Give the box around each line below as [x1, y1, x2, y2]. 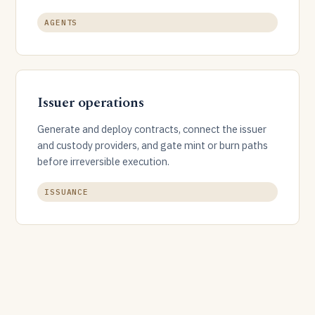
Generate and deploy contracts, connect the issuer [37, 122, 266, 136]
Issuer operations [37, 92, 144, 113]
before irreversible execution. [37, 155, 169, 168]
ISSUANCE [44, 187, 89, 197]
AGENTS [44, 18, 78, 27]
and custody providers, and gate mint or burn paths [37, 139, 268, 152]
